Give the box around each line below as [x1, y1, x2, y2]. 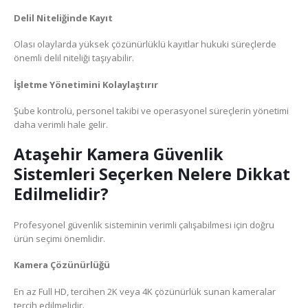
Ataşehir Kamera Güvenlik [14, 142, 223, 165]
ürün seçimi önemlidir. [14, 232, 105, 245]
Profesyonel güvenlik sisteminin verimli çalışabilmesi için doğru [14, 218, 274, 231]
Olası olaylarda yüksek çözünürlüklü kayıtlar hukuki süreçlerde [14, 38, 276, 51]
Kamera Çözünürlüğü [14, 258, 110, 272]
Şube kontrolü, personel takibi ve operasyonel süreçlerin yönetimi [14, 104, 289, 118]
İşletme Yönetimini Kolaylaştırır [14, 78, 158, 91]
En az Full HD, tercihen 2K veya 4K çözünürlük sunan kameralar [14, 285, 276, 298]
